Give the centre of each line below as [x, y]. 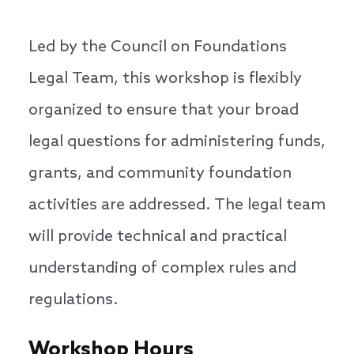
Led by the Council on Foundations [158, 48]
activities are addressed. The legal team [177, 206]
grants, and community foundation [160, 174]
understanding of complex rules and [162, 269]
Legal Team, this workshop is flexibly [165, 79]
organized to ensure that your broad [164, 111]
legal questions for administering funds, [177, 143]
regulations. [73, 301]
